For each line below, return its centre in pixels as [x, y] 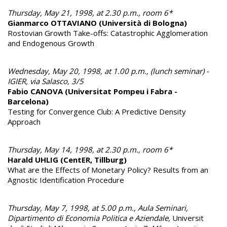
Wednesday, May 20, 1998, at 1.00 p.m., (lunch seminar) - [108, 71]
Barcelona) [28, 101]
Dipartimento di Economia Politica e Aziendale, [89, 218]
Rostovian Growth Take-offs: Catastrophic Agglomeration [108, 33]
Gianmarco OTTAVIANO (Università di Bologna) [97, 23]
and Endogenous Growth [51, 43]
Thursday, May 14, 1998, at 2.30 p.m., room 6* [90, 149]
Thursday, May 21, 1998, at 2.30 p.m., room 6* [90, 12]
